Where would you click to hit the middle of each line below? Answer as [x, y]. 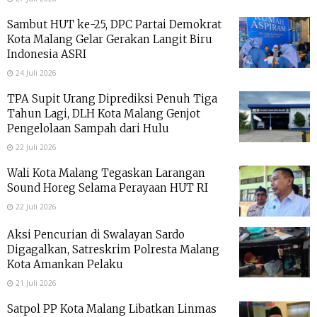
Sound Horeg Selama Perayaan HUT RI [108, 188]
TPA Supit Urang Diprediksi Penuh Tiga [112, 99]
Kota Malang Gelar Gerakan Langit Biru [110, 40]
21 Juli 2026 [35, 283]
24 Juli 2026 [35, 73]
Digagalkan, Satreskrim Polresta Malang [113, 249]
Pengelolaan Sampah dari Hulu [88, 129]
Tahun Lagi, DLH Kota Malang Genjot [104, 114]
